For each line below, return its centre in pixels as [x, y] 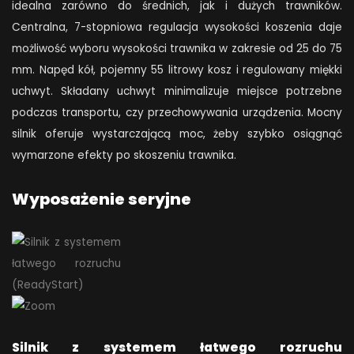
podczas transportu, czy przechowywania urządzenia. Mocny [177, 113]
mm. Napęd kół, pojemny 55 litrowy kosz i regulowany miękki [177, 70]
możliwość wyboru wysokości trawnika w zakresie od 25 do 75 [177, 49]
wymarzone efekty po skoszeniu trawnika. [124, 156]
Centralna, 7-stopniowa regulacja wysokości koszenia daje [177, 28]
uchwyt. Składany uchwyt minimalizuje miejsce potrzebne [177, 92]
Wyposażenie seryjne [102, 199]
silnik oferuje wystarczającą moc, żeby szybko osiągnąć [177, 134]
